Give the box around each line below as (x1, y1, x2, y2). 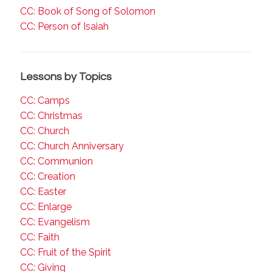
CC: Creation (20, 171, 75, 182)
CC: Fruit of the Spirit (20, 246, 111, 258)
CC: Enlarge (20, 201, 72, 212)
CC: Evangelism (20, 216, 90, 228)
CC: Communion (20, 155, 93, 167)
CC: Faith (20, 231, 59, 243)
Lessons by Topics (20, 71, 112, 83)
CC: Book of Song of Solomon (20, 5, 155, 17)
